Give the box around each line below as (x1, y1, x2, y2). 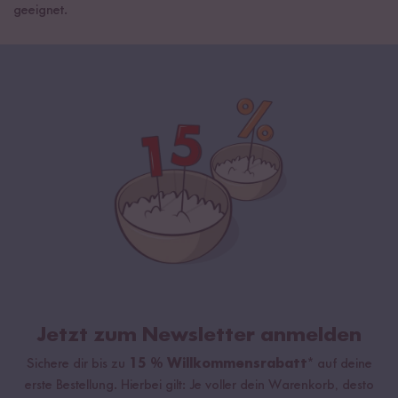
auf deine (313, 356, 372, 371)
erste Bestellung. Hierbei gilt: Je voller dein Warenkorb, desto (24, 378, 374, 393)
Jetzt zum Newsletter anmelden (36, 324, 362, 346)
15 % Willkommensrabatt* (128, 356, 314, 371)
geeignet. (13, 3, 71, 18)
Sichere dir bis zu (26, 356, 129, 371)
